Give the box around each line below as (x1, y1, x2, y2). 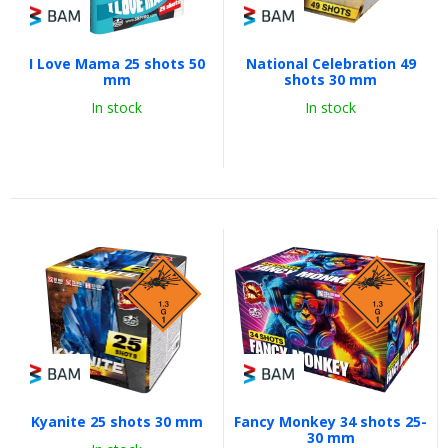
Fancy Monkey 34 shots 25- (234, 412, 427, 431)
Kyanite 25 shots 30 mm (30, 412, 203, 431)
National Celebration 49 (245, 54, 416, 73)
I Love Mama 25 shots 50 (28, 54, 205, 73)
